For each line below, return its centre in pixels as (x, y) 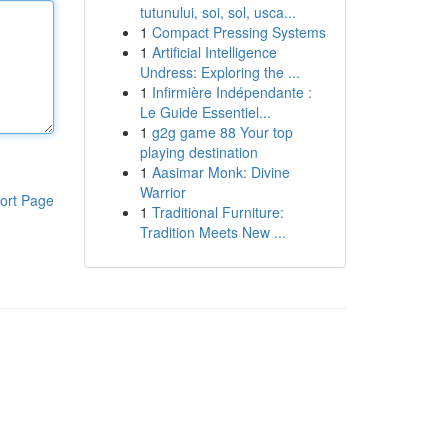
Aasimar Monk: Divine (220, 172)
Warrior (162, 192)
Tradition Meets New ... (212, 232)
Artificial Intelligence (214, 52)
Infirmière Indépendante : (231, 92)
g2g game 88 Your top (222, 132)
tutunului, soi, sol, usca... (217, 12)
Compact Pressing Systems (238, 32)
